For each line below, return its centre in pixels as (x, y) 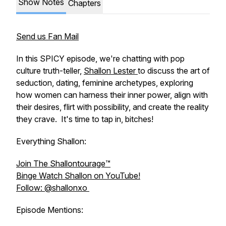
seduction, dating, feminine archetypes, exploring (105, 83)
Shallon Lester (111, 71)
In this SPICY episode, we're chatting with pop (100, 59)
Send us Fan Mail (47, 36)
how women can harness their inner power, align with (112, 95)
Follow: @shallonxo (53, 188)
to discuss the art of (174, 71)
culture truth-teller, (50, 71)
